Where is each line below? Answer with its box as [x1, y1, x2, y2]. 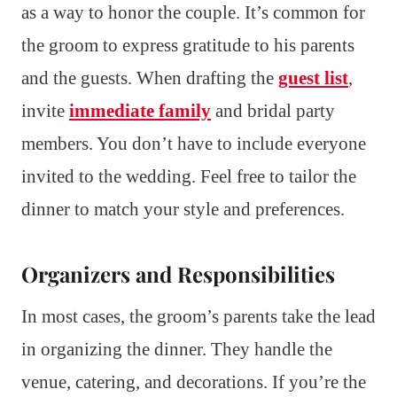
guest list [278, 67, 348, 90]
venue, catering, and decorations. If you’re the [21, 371, 366, 393]
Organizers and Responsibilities [21, 260, 335, 289]
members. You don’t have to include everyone [21, 133, 366, 155]
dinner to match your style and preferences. [21, 198, 345, 221]
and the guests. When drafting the [21, 67, 278, 90]
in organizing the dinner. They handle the [21, 339, 332, 361]
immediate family [69, 100, 211, 122]
